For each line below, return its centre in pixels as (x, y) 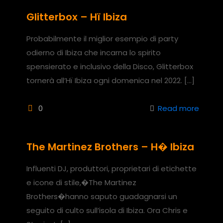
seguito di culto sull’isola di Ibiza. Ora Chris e (107, 210)
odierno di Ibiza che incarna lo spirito (94, 52)
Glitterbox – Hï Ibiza (77, 17)
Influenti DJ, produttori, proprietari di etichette (111, 168)
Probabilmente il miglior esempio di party (102, 38)
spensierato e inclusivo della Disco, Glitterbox (110, 66)
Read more (178, 108)
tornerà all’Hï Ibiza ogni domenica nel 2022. (104, 80)
